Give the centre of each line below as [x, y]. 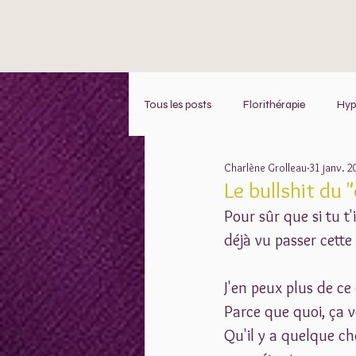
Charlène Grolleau [265, 168]
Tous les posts [178, 104]
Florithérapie [274, 104]
